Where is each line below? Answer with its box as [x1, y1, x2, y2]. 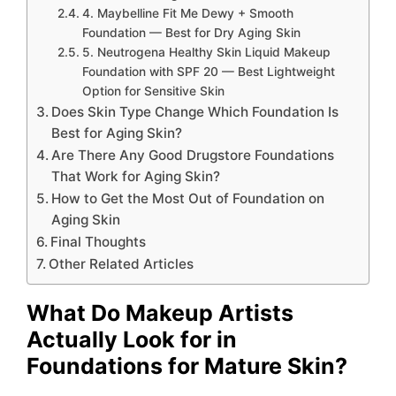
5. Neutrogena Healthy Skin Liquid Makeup [81, 44, 331, 59]
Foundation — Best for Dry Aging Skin [81, 25, 301, 40]
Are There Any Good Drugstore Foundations [51, 146, 335, 164]
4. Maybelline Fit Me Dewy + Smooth [81, 5, 293, 20]
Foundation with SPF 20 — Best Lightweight [81, 64, 335, 79]
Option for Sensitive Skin [81, 83, 225, 98]
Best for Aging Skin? [51, 124, 183, 141]
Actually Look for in [27, 325, 237, 353]
